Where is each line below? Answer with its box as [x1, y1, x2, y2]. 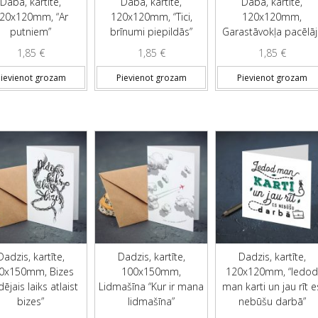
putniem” [10, 25, 52, 39]
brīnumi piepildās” [110, 25, 193, 39]
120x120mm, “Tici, [110, 10, 192, 24]
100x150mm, [121, 265, 182, 279]
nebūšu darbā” [238, 295, 306, 309]
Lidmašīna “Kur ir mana [99, 280, 204, 294]
